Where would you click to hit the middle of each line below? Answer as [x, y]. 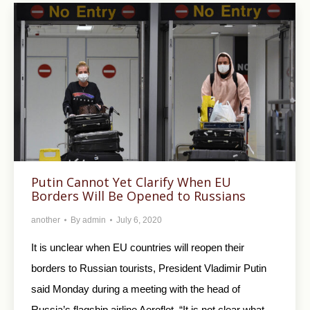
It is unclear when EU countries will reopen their [138, 248]
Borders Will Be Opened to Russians [138, 196]
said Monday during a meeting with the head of [136, 289]
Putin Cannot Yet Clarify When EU [131, 182]
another [46, 220]
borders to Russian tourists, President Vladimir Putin [149, 268]
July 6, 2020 [139, 220]
